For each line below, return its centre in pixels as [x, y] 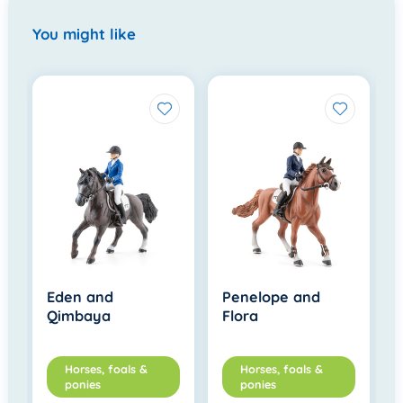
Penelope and [272, 296]
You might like [85, 33]
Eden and [81, 296]
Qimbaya [79, 315]
